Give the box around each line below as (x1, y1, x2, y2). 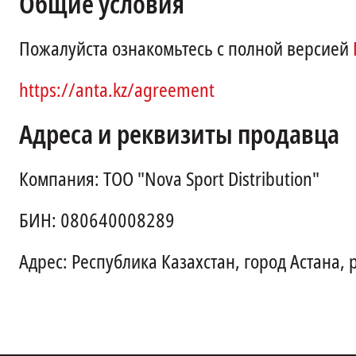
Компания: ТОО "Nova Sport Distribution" (19, 166, 319, 193)
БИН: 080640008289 (19, 207, 175, 234)
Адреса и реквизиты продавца (19, 117, 339, 153)
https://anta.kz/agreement (19, 77, 215, 104)
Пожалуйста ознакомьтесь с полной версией (19, 36, 353, 63)
